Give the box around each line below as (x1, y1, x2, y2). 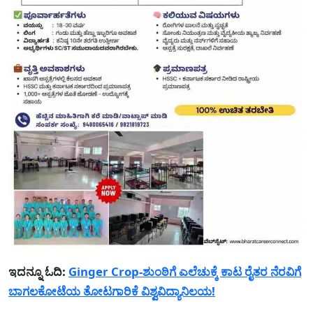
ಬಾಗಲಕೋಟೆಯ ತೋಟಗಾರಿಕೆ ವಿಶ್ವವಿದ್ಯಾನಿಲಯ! (8, 283, 215, 300)
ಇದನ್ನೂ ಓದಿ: (8, 263, 66, 280)
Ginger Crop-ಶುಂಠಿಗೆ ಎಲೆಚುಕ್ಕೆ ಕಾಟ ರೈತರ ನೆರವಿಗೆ (68, 263, 301, 280)
